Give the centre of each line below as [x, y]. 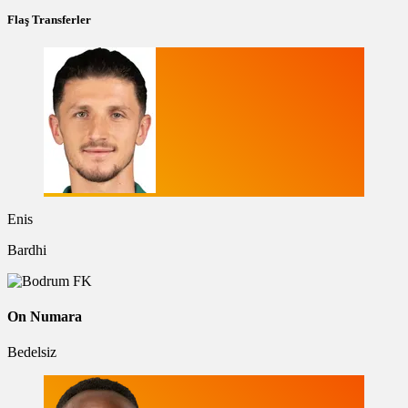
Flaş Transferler [49, 19]
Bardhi [27, 250]
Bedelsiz [32, 352]
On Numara [45, 317]
